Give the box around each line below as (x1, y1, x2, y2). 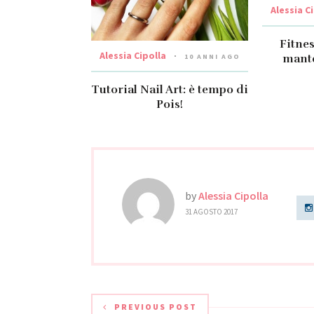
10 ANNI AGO (184, 52, 240, 62)
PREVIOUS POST (114, 301, 197, 313)
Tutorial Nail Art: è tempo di (91, 83, 249, 97)
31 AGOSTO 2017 (185, 207, 238, 217)
